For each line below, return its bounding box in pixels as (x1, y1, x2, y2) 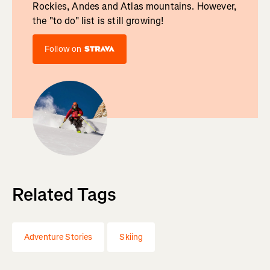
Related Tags (12, 182, 116, 207)
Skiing (119, 231, 143, 243)
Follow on (44, 43, 82, 55)
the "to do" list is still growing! (32, 14, 164, 27)
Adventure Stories (24, 231, 93, 243)
